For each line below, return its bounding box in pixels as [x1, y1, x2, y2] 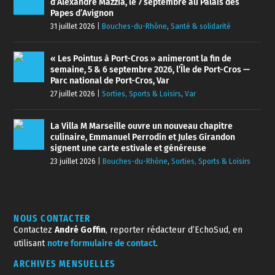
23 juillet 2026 [50, 157, 96, 166]
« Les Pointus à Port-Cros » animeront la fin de [50, 53, 232, 64]
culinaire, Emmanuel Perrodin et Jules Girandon [50, 132, 236, 142]
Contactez [14, 225, 55, 235]
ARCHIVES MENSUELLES [14, 258, 116, 269]
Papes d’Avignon [50, 8, 114, 18]
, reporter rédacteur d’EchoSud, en [106, 225, 243, 235]
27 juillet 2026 [50, 90, 96, 98]
